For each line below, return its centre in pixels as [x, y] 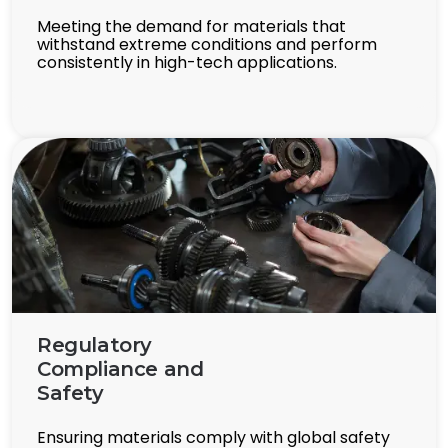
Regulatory [94, 345]
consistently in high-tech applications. [187, 63]
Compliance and [120, 369]
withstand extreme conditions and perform [207, 45]
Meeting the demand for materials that [191, 27]
